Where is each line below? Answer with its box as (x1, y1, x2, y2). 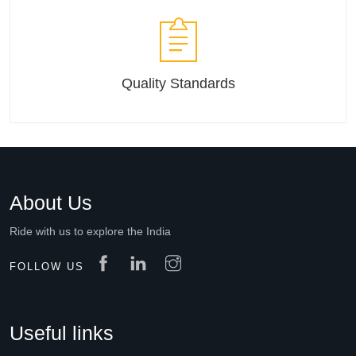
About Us (10, 192, 92, 214)
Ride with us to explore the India (10, 225, 171, 238)
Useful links (10, 322, 114, 344)
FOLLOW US (10, 261, 84, 273)
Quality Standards (121, 75, 235, 91)
